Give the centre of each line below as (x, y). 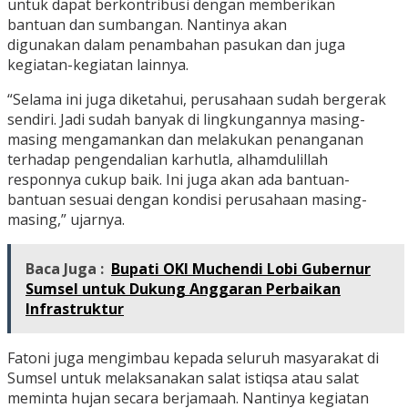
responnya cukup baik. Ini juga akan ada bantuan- (178, 179)
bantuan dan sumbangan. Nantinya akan (147, 24)
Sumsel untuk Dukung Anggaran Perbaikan (183, 288)
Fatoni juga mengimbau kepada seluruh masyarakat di (193, 357)
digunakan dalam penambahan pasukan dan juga (176, 44)
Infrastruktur (75, 308)
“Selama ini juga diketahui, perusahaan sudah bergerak (197, 99)
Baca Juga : (65, 268)
